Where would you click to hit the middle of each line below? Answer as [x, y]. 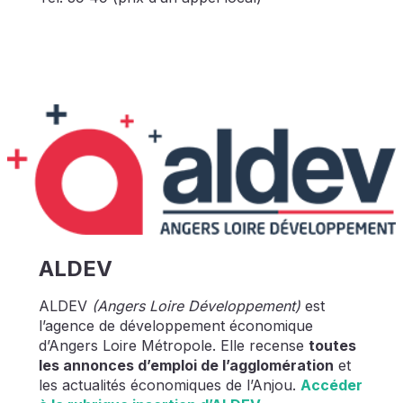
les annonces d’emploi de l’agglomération [186, 365]
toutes [332, 345]
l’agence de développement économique [175, 325]
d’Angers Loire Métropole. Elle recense [173, 345]
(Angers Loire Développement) [196, 305]
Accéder [331, 385]
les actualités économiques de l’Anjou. [169, 385]
